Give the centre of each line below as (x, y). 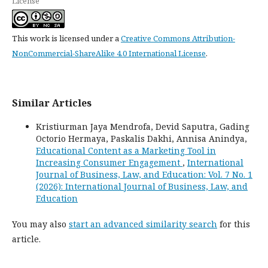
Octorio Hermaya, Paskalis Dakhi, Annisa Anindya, (141, 138)
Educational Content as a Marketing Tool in (126, 150)
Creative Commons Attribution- (178, 38)
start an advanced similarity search (143, 224)
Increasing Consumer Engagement (109, 162)
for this (234, 224)
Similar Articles (52, 103)
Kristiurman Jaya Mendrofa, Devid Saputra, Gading (143, 126)
